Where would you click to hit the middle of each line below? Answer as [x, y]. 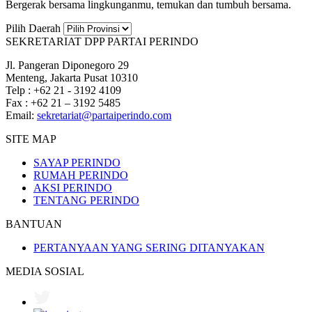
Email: [21, 116]
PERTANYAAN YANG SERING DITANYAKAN [149, 248]
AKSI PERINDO [73, 188]
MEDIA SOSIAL [45, 272]
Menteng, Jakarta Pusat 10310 [72, 78]
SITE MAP [31, 139]
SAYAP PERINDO [77, 163]
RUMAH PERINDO [81, 175]
